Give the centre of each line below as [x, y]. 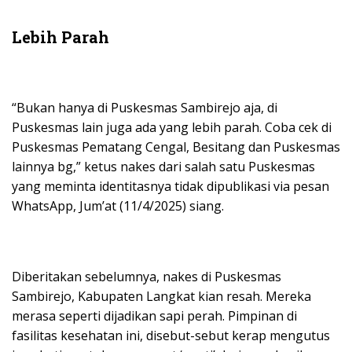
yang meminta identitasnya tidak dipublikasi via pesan [170, 187]
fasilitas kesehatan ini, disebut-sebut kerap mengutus [171, 336]
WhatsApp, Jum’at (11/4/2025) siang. [118, 206]
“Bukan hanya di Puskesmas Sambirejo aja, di [145, 108]
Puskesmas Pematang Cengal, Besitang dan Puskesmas [176, 147]
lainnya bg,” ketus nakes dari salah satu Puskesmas [163, 167]
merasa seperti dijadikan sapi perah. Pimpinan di [154, 316]
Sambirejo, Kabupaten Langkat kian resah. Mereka [161, 297]
